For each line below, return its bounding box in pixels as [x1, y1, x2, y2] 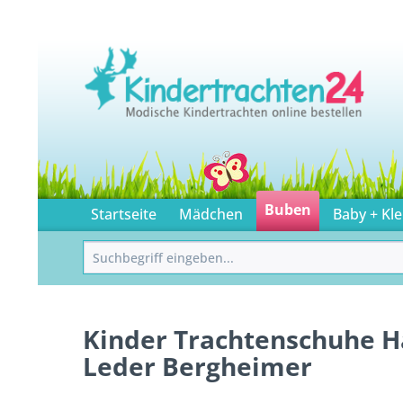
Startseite [91, 204, 157, 224]
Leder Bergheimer [83, 349, 312, 383]
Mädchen [178, 204, 243, 224]
